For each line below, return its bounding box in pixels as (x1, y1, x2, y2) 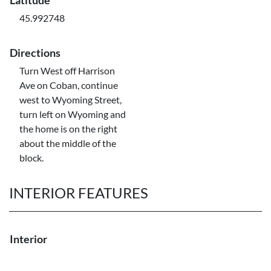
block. (19, 152, 44, 163)
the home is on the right (19, 123, 117, 134)
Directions (10, 46, 60, 59)
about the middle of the (19, 137, 116, 149)
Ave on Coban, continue (19, 79, 118, 91)
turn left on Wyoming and (19, 108, 126, 120)
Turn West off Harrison (19, 65, 115, 76)
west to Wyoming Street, (19, 94, 122, 105)
